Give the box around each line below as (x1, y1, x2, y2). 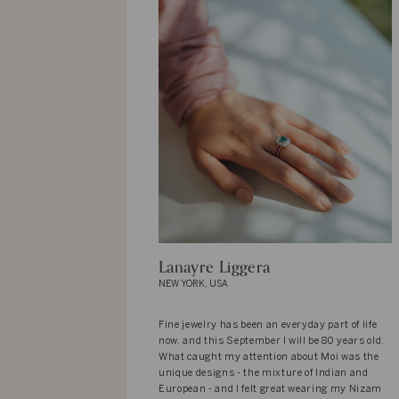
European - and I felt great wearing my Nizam (159, 384, 383, 394)
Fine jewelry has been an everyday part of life (159, 320, 378, 330)
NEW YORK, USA (159, 280, 228, 289)
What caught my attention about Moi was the (159, 352, 379, 362)
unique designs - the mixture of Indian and (159, 368, 369, 378)
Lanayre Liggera (159, 253, 271, 281)
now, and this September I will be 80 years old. (159, 336, 386, 346)
